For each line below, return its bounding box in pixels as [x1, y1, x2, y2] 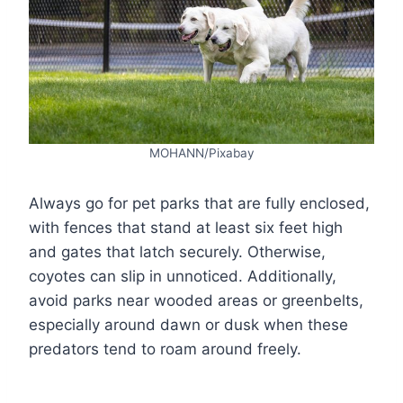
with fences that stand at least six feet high [29, 218, 343, 237]
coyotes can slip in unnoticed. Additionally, [29, 266, 336, 285]
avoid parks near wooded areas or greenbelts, [29, 291, 363, 309]
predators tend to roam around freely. [29, 339, 301, 358]
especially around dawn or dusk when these [29, 315, 348, 334]
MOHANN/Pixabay [148, 145, 255, 160]
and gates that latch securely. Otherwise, [29, 242, 326, 261]
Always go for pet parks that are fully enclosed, [29, 193, 370, 212]
